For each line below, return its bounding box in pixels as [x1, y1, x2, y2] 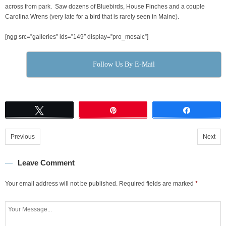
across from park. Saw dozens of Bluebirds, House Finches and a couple [5, 3, 205, 11]
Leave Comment [18, 158, 75, 167]
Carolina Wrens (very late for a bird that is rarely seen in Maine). [5, 13, 179, 21]
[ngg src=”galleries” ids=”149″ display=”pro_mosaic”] [5, 33, 148, 41]
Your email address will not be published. [5, 180, 118, 188]
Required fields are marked [119, 180, 195, 188]
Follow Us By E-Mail [92, 61, 155, 69]
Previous [11, 133, 35, 141]
